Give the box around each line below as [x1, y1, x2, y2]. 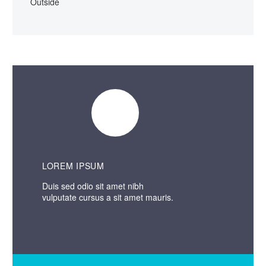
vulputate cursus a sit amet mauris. [42, 191, 176, 204]
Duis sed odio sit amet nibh [42, 180, 144, 192]
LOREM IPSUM [42, 159, 104, 172]
